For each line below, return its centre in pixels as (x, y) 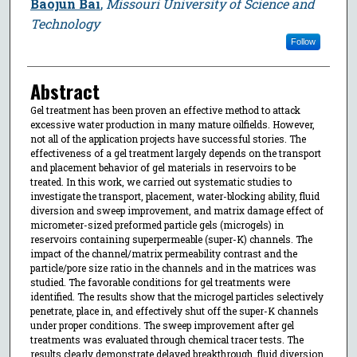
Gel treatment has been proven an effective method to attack (165, 110)
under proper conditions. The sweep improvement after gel (162, 325)
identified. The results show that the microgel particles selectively (177, 296)
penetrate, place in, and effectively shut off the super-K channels (174, 310)
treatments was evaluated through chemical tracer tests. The (167, 339)
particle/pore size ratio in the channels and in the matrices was (173, 267)
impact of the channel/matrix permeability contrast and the (163, 253)
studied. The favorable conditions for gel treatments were (160, 282)
